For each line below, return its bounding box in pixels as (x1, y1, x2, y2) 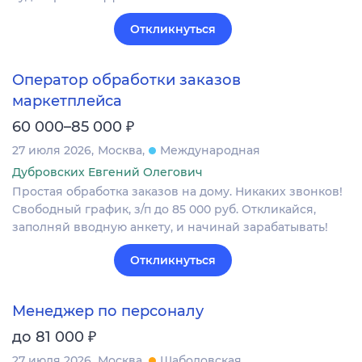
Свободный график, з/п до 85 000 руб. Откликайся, (12, 202, 316, 217)
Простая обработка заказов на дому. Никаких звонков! (12, 184, 343, 200)
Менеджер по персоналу (12, 302, 204, 321)
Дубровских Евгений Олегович (12, 165, 203, 180)
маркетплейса (12, 92, 122, 111)
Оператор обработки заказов (12, 70, 241, 89)
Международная (160, 143, 260, 158)
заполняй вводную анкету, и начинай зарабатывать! (12, 220, 328, 235)
